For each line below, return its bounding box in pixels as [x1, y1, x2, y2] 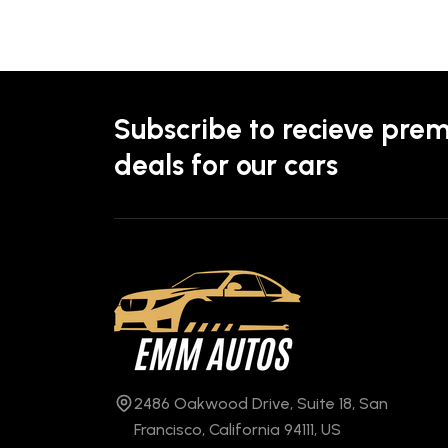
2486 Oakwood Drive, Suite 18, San [134, 394, 388, 413]
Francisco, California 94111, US [134, 420, 341, 439]
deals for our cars [114, 148, 338, 182]
